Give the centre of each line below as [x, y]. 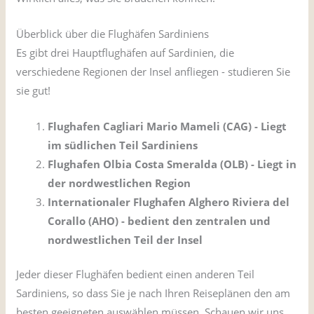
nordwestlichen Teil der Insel [125, 239]
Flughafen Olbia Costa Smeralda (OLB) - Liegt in [172, 164]
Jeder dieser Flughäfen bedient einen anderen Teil [136, 274]
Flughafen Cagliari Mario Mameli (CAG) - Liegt [168, 126]
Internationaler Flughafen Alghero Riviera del [169, 202]
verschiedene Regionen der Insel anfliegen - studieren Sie [153, 71]
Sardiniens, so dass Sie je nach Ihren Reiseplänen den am [153, 293]
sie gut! [34, 90]
